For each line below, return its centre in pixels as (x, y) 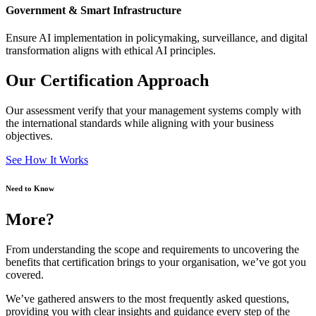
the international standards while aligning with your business (140, 123)
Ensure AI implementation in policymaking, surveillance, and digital (157, 38)
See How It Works (47, 159)
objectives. (29, 135)
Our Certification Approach (107, 80)
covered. (25, 274)
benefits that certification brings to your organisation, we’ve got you (156, 262)
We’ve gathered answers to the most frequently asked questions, (147, 298)
